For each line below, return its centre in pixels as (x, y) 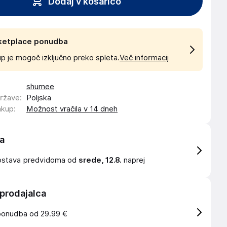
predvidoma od (51, 160)
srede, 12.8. (100, 160)
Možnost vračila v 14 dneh (72, 109)
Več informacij (144, 58)
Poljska (39, 98)
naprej (133, 160)
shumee (40, 87)
